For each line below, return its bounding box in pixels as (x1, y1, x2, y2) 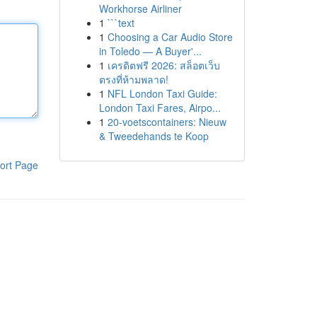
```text (107, 16, 134, 30)
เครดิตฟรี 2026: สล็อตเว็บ (107, 58, 220, 72)
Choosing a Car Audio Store (107, 30, 233, 44)
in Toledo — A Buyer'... (98, 44, 202, 58)
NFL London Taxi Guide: (107, 86, 217, 100)
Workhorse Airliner (98, 1, 182, 16)
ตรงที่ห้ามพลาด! (98, 72, 168, 86)
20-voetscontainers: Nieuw (107, 115, 226, 129)
